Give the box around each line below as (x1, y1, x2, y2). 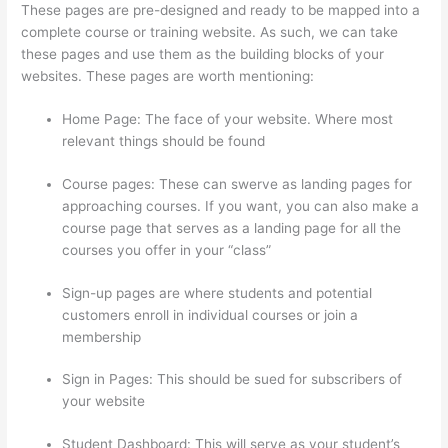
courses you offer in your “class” (62, 241, 272, 258)
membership (62, 328, 146, 345)
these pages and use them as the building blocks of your (21, 45, 385, 62)
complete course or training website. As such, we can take (21, 23, 399, 40)
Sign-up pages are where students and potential (62, 284, 373, 301)
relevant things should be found (62, 133, 266, 150)
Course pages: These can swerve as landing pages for (62, 175, 413, 192)
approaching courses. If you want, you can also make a (62, 197, 420, 214)
